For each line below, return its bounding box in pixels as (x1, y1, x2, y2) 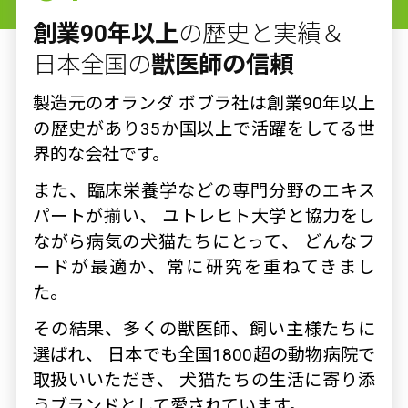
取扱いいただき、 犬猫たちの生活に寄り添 (32, 369, 376, 391)
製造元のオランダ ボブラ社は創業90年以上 (32, 92, 376, 114)
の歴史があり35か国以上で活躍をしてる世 (32, 117, 376, 139)
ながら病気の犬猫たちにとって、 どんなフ (32, 230, 376, 252)
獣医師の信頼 (150, 50, 293, 78)
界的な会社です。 (32, 143, 169, 165)
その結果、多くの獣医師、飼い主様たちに (32, 318, 376, 340)
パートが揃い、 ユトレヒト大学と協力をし (32, 205, 376, 227)
